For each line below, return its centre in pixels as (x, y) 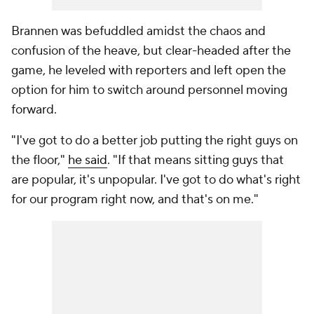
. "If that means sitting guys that (196, 161)
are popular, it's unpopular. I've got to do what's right (156, 180)
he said (88, 161)
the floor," (40, 161)
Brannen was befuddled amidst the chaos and (138, 32)
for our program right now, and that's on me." (135, 200)
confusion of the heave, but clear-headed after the (151, 51)
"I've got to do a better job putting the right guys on (155, 141)
